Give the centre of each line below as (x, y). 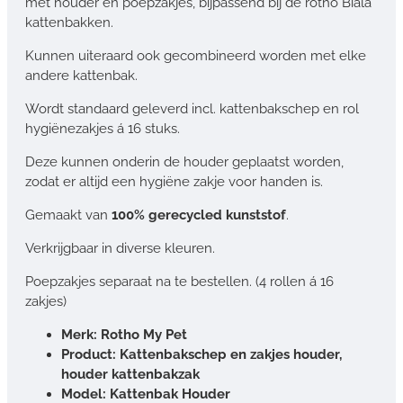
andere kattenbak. (81, 75)
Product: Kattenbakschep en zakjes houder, (201, 354)
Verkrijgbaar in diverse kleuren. (120, 248)
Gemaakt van (68, 215)
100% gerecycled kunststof (199, 215)
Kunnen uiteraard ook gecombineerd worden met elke (196, 55)
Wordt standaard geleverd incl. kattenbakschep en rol (192, 108)
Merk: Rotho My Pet (124, 334)
